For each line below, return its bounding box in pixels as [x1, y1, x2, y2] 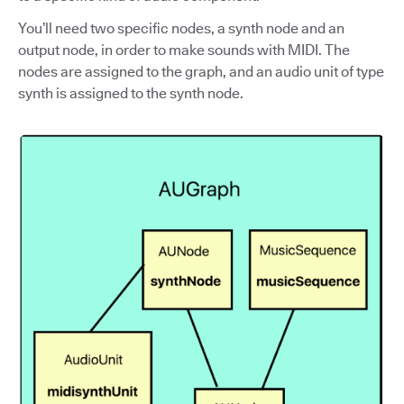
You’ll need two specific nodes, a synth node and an [18, 20, 344, 37]
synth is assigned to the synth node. [18, 85, 243, 102]
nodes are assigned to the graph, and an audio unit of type [18, 63, 384, 80]
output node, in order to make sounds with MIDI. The [18, 41, 350, 59]
